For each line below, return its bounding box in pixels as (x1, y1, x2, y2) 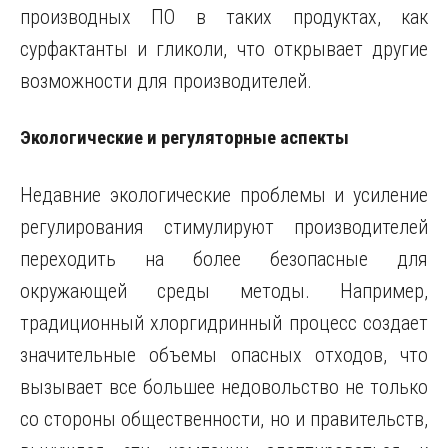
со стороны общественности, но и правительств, (20, 407, 428, 431)
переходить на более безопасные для (20, 247, 428, 271)
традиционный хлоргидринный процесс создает (20, 311, 428, 335)
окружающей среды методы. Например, (20, 279, 428, 303)
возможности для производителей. (20, 69, 312, 93)
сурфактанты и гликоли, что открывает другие (20, 37, 428, 61)
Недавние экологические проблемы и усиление (20, 183, 428, 207)
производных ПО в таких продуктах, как (20, 5, 428, 29)
